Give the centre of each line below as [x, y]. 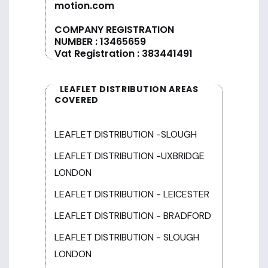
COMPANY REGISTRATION [114, 30]
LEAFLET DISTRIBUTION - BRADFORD [133, 216]
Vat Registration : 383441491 [124, 54]
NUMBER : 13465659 [100, 42]
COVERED [77, 100]
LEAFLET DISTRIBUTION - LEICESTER [132, 194]
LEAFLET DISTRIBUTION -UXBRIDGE [130, 156]
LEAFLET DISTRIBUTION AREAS [128, 89]
